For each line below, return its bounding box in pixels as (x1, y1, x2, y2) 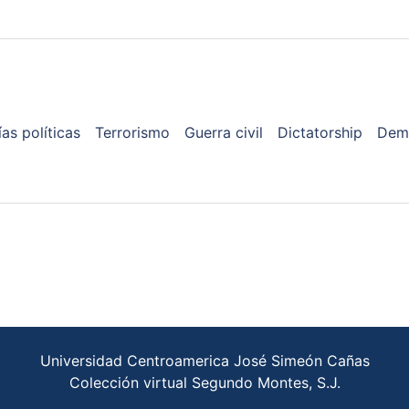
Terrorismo (94, 122, 170, 142)
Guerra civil (184, 122, 263, 142)
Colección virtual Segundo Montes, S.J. (68, 372, 341, 392)
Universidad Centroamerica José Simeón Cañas (39, 351, 370, 370)
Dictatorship (277, 122, 362, 142)
